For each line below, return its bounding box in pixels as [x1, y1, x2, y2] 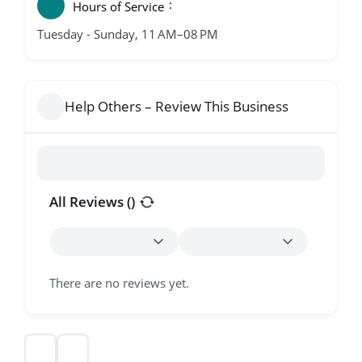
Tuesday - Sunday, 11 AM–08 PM [37, 26, 218, 43]
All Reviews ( [49, 192, 131, 212]
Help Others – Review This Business [65, 97, 288, 116]
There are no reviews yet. [49, 275, 189, 292]
